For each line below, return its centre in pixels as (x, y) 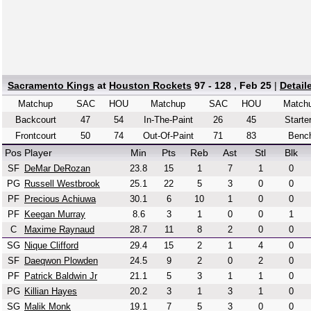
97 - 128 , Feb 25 (233, 85)
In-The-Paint (168, 120)
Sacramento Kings (51, 85)
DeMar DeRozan (57, 168)
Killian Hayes (51, 291)
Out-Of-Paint (168, 136)
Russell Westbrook (62, 184)
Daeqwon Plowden (61, 261)
